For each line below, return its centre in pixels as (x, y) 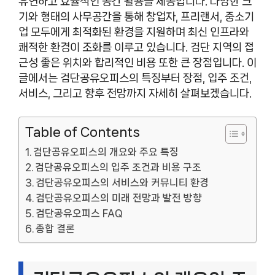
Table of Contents (83, 132)
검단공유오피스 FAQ (79, 213)
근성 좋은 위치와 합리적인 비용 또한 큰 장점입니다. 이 (137, 62)
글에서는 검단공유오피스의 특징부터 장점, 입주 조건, (135, 78)
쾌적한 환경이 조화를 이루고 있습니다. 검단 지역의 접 (136, 47)
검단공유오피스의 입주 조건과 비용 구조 (118, 167)
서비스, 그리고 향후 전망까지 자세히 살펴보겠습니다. (135, 93)
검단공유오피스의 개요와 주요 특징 (106, 152)
